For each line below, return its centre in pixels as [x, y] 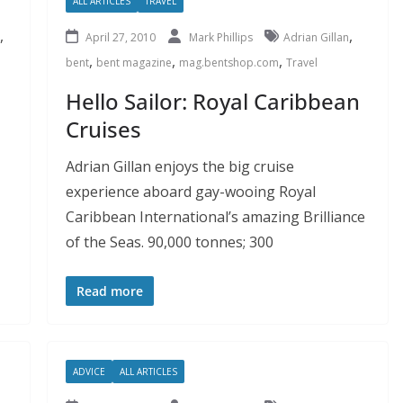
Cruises [103, 129]
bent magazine [134, 62]
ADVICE [89, 371]
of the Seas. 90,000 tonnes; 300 [169, 242]
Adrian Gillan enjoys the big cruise [179, 166]
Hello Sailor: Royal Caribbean [212, 101]
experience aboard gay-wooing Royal [190, 191]
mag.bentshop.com [228, 62]
